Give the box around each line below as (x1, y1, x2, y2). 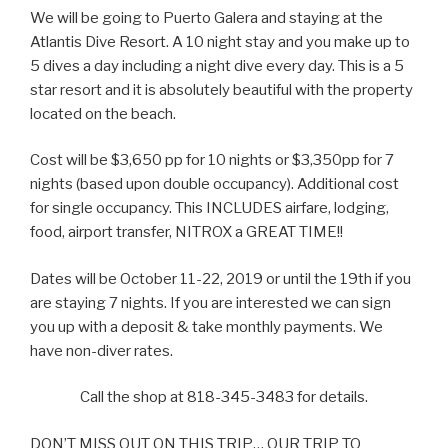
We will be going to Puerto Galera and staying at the (30, 8, 383, 27)
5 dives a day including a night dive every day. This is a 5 (30, 56, 404, 75)
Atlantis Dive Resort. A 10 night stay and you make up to (30, 32, 410, 51)
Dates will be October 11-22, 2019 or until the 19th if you (30, 269, 411, 288)
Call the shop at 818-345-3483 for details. (80, 388, 368, 407)
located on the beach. (30, 104, 176, 123)
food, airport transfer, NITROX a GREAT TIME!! (30, 223, 343, 242)
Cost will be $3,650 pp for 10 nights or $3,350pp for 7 (30, 151, 394, 170)
